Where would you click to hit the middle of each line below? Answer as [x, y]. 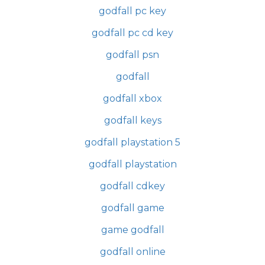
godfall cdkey [132, 186]
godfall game [132, 208]
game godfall [132, 230]
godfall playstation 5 [132, 143]
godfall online [132, 252]
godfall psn [132, 55]
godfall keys [132, 121]
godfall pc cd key [132, 33]
